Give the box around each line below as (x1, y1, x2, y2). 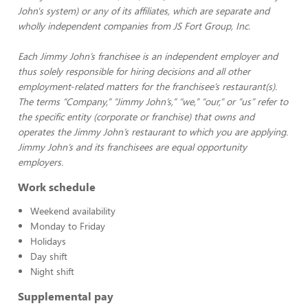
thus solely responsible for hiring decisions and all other (18, 65, 250, 78)
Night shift (30, 265, 74, 278)
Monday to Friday (30, 219, 105, 232)
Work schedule (18, 179, 96, 194)
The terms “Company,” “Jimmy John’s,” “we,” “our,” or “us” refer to (18, 95, 288, 108)
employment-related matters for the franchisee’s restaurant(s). (18, 80, 277, 93)
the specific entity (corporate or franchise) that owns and (18, 110, 254, 123)
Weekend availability (30, 204, 115, 217)
